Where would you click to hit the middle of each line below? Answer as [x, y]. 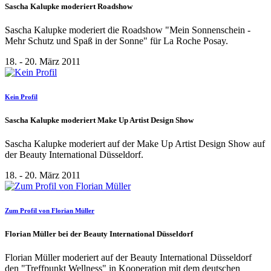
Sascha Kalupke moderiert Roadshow [69, 6]
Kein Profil [21, 96]
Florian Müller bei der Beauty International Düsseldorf [99, 234]
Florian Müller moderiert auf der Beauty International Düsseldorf [128, 258]
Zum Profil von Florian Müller [50, 211]
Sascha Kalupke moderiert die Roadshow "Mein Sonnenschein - [128, 30]
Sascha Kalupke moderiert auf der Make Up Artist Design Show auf [135, 144]
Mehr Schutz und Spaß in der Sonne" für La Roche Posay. [116, 41]
